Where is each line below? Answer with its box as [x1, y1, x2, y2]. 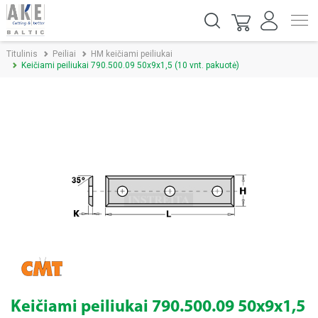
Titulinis [6, 49, 38, 59]
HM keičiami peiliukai [91, 49, 172, 59]
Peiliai [53, 49, 76, 59]
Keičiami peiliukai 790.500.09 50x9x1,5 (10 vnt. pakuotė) [21, 60, 239, 70]
